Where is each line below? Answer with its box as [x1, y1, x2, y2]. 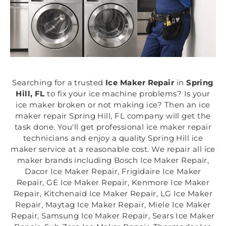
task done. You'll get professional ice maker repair [15, 122, 211, 132]
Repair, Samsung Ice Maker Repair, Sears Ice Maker [11, 211, 215, 221]
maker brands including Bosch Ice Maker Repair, [17, 155, 209, 165]
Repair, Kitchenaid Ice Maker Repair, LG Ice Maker [13, 189, 213, 199]
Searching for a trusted [12, 78, 106, 88]
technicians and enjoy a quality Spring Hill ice [23, 133, 203, 143]
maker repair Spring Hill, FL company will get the [15, 111, 211, 121]
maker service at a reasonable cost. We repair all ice [11, 144, 215, 154]
